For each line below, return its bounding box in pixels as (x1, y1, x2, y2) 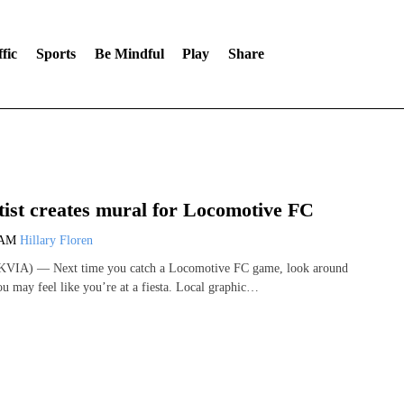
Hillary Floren (20, 234, 93, 248)
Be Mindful (94, 46, 164, 61)
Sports (35, 46, 76, 61)
